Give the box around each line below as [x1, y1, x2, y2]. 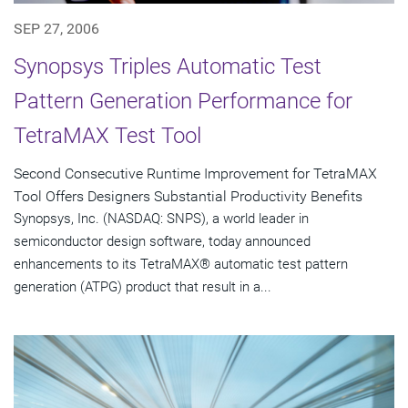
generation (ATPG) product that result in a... [14, 278, 271, 295]
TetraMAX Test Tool [14, 122, 201, 148]
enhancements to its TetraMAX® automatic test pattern [14, 255, 348, 272]
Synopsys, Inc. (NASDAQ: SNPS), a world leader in [14, 209, 309, 227]
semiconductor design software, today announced [14, 232, 311, 250]
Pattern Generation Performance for [14, 87, 352, 114]
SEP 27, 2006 [14, 19, 99, 37]
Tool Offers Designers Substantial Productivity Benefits [14, 187, 362, 205]
